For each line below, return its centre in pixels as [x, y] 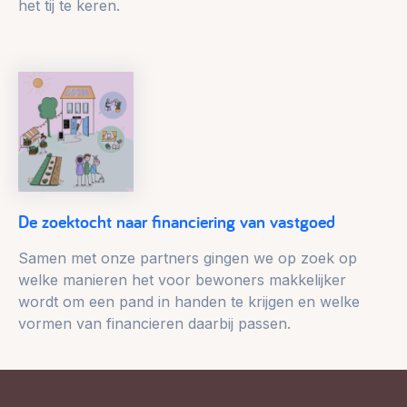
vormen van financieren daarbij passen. [154, 324]
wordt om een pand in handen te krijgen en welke [189, 302]
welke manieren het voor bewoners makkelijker [182, 280]
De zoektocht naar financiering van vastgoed [177, 222]
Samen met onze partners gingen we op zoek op [188, 258]
